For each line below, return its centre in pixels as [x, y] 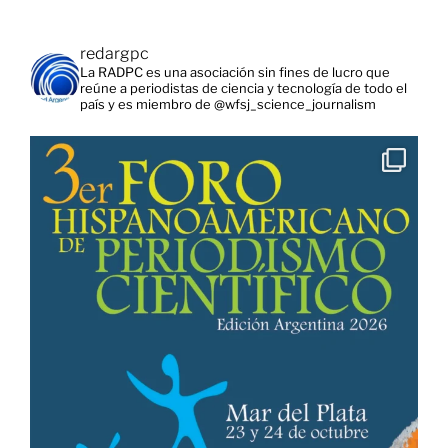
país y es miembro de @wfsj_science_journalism [228, 103]
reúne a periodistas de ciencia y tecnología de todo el [243, 87]
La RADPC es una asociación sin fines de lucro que [235, 71]
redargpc [114, 53]
